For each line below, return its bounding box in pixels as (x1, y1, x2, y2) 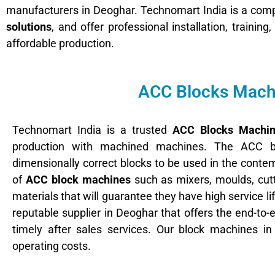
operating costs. (12, 239, 91, 253)
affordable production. (6, 36, 114, 50)
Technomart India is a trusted (12, 123, 173, 137)
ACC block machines (25, 173, 131, 187)
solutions (6, 20, 52, 33)
